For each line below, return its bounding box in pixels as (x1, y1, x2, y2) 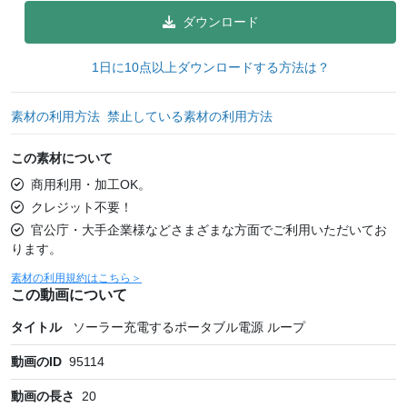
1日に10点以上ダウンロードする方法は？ (91, 59, 330, 74)
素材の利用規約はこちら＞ (11, 271, 142, 284)
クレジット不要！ (31, 199, 133, 214)
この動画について (11, 286, 127, 303)
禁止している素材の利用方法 (107, 108, 273, 124)
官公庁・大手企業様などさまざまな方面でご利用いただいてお (31, 222, 387, 237)
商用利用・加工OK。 (31, 176, 151, 192)
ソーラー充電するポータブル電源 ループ (73, 319, 305, 334)
